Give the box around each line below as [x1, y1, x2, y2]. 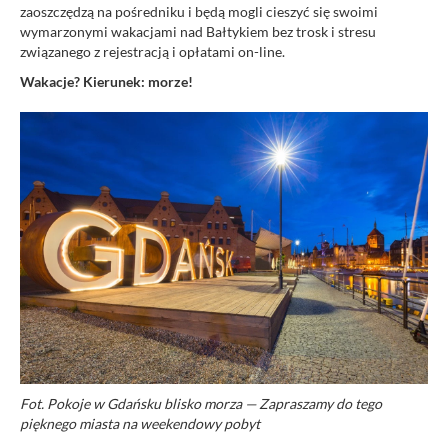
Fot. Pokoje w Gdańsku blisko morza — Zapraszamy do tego [20, 394, 382, 412]
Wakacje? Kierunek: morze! [20, 72, 193, 90]
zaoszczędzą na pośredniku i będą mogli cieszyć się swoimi [20, 2, 378, 20]
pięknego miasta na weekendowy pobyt [20, 414, 260, 432]
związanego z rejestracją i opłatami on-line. [20, 42, 285, 60]
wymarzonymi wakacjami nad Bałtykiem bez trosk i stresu [20, 22, 376, 40]
